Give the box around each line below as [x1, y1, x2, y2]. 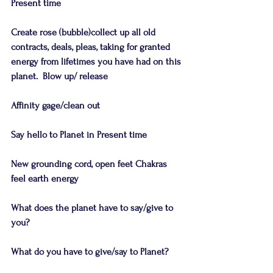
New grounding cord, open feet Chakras [11, 158, 169, 169]
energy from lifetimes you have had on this [11, 56, 183, 67]
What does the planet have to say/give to [11, 202, 175, 213]
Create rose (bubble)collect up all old [11, 27, 158, 38]
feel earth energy [11, 173, 79, 184]
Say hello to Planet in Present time [11, 129, 147, 140]
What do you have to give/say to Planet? [11, 246, 169, 257]
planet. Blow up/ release [11, 71, 108, 82]
